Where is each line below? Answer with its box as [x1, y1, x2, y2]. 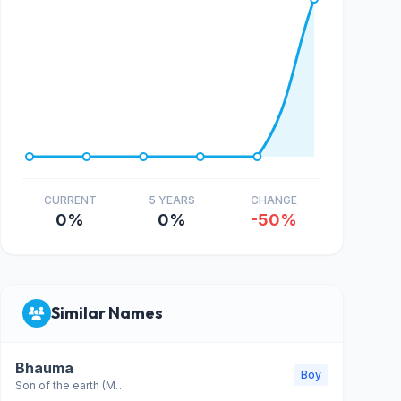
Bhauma [15, 359, 73, 377]
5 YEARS [149, 193, 195, 207]
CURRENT [43, 193, 97, 207]
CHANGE [251, 193, 297, 207]
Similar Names [51, 303, 163, 323]
